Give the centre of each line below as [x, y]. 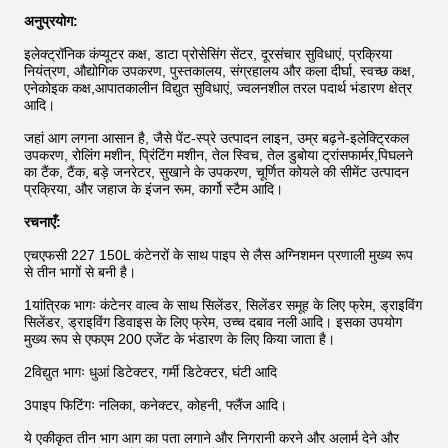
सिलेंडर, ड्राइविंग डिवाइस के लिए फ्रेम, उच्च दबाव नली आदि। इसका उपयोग [213, 322]
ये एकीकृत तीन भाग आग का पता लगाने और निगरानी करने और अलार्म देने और [211, 438]
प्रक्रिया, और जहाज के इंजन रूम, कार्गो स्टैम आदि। [153, 189]
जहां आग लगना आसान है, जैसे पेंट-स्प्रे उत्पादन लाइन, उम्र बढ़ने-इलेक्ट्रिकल [216, 138]
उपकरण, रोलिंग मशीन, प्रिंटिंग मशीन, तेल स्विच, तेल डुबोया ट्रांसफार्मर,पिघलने [218, 155]
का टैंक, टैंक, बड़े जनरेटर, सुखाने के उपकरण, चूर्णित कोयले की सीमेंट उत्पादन [216, 172]
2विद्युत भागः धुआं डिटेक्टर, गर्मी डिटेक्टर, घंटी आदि [150, 372]
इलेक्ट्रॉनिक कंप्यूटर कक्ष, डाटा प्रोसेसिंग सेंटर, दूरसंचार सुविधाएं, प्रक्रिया [208, 54]
